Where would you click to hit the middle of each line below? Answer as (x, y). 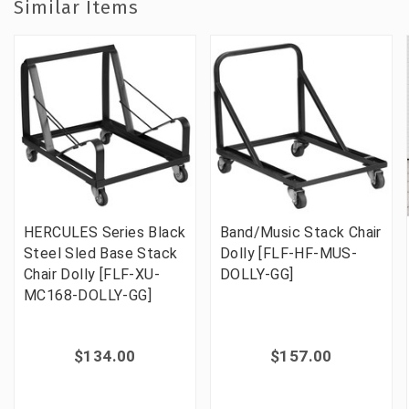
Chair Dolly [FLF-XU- (92, 274)
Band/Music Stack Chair (301, 232)
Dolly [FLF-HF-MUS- (289, 253)
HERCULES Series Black (105, 232)
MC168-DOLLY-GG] (88, 295)
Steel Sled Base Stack (101, 253)
